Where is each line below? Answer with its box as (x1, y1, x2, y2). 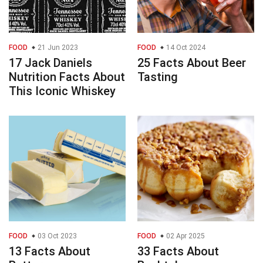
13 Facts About (9, 244, 90, 259)
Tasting (137, 70, 178, 85)
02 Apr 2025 (164, 232, 205, 241)
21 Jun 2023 (36, 43, 78, 52)
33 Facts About (137, 244, 219, 259)
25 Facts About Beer (137, 56, 246, 70)
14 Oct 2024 (164, 43, 205, 52)
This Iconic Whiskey (9, 84, 116, 99)
